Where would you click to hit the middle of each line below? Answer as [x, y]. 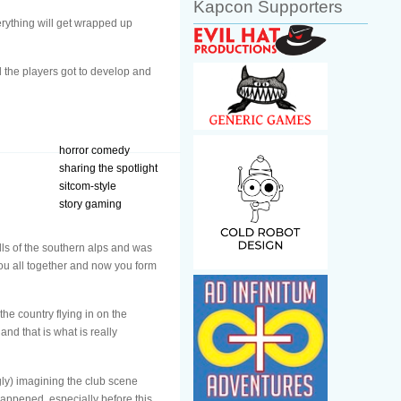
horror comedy [94, 150]
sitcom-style [88, 186]
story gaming [90, 204]
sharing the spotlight [108, 168]
